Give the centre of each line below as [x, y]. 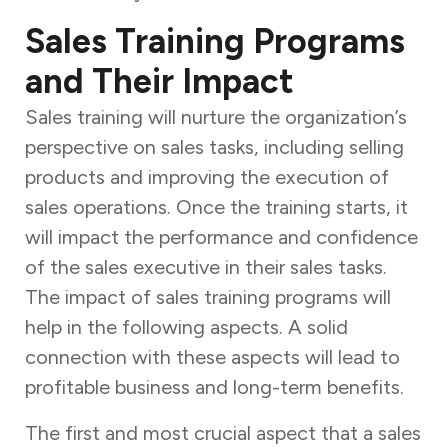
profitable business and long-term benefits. [216, 386]
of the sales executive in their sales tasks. [205, 266]
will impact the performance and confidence [221, 236]
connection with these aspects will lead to [212, 356]
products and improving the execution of [206, 176]
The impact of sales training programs [191, 296]
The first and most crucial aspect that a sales [222, 432]
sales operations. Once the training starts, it [216, 206]
